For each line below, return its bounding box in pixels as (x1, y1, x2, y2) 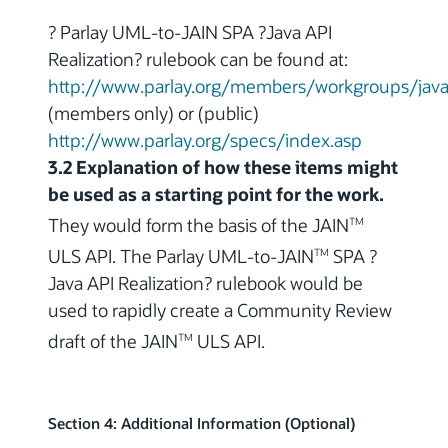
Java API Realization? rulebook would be (48, 271, 363, 296)
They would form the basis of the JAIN (48, 213, 349, 238)
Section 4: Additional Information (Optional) (48, 414, 355, 434)
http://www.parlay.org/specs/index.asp (48, 128, 362, 153)
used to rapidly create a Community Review (48, 298, 392, 323)
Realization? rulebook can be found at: (48, 47, 348, 72)
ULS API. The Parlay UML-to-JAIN (48, 244, 314, 269)
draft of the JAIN (48, 329, 178, 354)
